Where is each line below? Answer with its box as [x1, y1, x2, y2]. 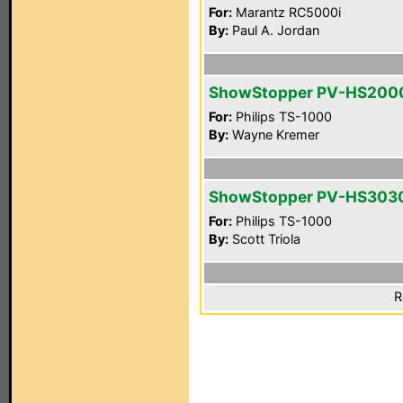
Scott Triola [228, 231, 300, 246]
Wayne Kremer [228, 127, 319, 142]
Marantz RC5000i [232, 4, 341, 20]
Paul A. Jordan [228, 22, 319, 38]
